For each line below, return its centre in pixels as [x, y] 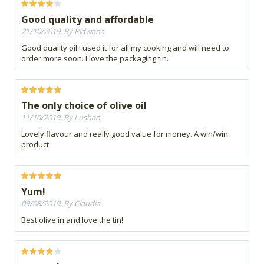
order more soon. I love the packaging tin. [95, 59]
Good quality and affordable [88, 20]
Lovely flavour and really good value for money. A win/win [125, 134]
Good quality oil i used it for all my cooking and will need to [125, 48]
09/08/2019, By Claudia [61, 204]
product [35, 145]
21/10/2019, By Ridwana [63, 32]
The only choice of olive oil [84, 106]
